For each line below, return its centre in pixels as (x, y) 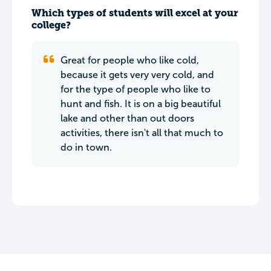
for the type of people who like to (135, 89)
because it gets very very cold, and (137, 75)
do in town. (86, 147)
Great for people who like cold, (130, 60)
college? (51, 25)
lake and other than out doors (127, 118)
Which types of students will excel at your (135, 13)
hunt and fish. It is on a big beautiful (141, 104)
